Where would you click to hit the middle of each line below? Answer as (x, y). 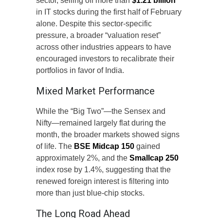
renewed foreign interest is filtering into (102, 182)
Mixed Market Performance (95, 91)
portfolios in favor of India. (80, 71)
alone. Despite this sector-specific (94, 24)
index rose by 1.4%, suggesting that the (103, 170)
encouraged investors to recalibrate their (105, 59)
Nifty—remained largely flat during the (101, 123)
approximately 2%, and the (83, 158)
